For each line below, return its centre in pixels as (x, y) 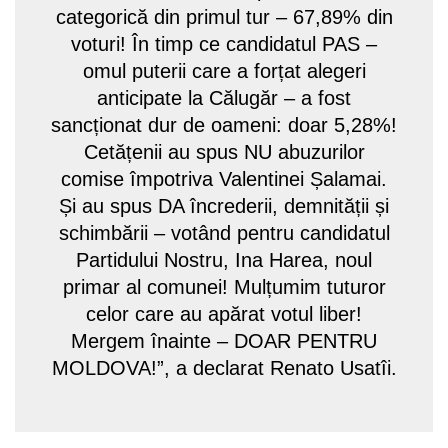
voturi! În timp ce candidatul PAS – (224, 43)
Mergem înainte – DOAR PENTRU (224, 340)
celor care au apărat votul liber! (224, 313)
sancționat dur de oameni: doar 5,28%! (224, 124)
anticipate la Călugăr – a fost (224, 97)
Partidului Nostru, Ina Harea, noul (224, 259)
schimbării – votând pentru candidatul (224, 232)
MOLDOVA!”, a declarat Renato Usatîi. (224, 367)
